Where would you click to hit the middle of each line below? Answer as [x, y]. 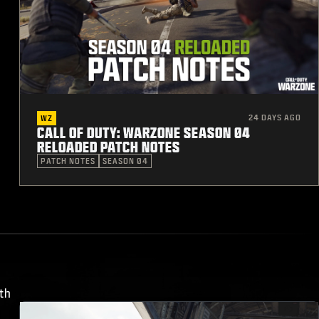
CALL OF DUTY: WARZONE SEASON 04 [143, 132]
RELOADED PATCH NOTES [108, 146]
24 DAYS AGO [274, 117]
